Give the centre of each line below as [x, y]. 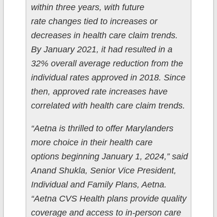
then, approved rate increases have [99, 92]
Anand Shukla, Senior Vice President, [103, 171]
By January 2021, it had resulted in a [101, 50]
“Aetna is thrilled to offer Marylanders [102, 129]
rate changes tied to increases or [94, 22]
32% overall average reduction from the [107, 64]
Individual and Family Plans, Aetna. [99, 185]
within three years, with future [87, 8]
